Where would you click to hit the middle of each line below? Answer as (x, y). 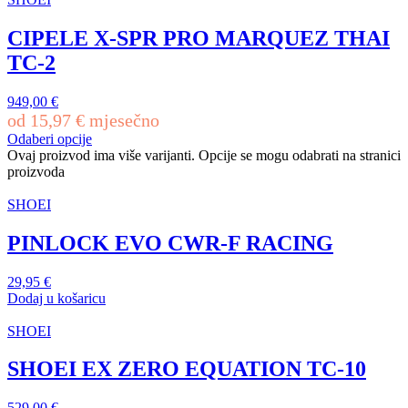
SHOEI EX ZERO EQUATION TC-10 (187, 369)
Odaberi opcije (50, 138)
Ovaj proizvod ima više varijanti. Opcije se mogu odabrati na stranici (204, 155)
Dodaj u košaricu (56, 298)
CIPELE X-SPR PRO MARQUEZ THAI (199, 38)
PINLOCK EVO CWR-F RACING (170, 243)
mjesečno (122, 120)
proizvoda (36, 171)
